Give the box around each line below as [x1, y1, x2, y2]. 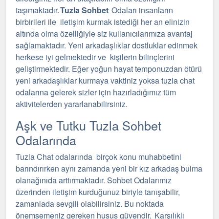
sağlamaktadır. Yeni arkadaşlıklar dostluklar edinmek [16, 40, 199, 51]
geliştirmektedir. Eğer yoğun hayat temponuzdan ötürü [16, 63, 202, 74]
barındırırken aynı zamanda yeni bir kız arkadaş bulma [16, 163, 202, 174]
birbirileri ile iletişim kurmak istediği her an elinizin [16, 16, 190, 27]
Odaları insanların [110, 4, 173, 16]
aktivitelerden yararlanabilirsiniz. [16, 98, 128, 109]
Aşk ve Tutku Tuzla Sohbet [16, 116, 161, 134]
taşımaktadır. [16, 4, 60, 16]
